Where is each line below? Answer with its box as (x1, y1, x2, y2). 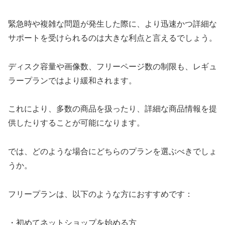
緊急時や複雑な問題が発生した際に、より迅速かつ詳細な (8, 19, 217, 28)
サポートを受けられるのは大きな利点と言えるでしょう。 (8, 33, 217, 42)
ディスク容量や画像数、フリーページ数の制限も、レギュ (8, 62, 217, 71)
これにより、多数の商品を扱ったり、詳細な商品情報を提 (8, 104, 217, 114)
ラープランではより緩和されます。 (8, 76, 137, 85)
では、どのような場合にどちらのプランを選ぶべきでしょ (8, 147, 217, 156)
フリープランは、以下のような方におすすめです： (8, 189, 193, 198)
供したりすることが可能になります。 (8, 119, 145, 128)
